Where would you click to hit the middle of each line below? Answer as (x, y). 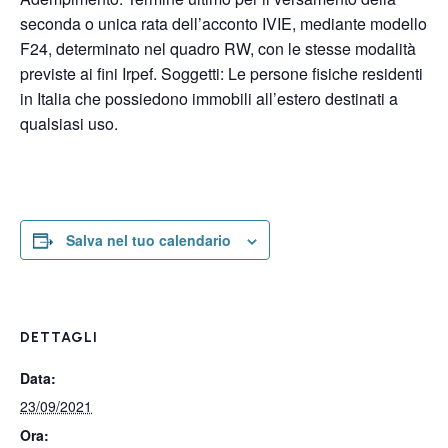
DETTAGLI (59, 337)
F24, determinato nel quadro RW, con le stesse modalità (218, 48)
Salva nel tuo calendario (148, 240)
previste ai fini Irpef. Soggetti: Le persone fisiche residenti (221, 73)
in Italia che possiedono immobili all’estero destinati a (209, 98)
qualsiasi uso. (69, 123)
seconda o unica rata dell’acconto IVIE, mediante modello (223, 23)
